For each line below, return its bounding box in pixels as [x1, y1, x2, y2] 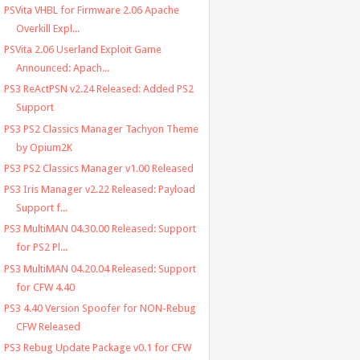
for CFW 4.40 [15, 280, 75, 293]
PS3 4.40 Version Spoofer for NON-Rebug [3, 301, 196, 314]
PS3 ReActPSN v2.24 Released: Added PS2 [3, 83, 194, 96]
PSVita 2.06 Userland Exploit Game [3, 43, 162, 56]
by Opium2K [15, 141, 72, 153]
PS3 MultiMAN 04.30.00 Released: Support [3, 223, 196, 235]
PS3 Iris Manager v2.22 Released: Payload [3, 183, 195, 196]
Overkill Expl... [15, 22, 80, 35]
